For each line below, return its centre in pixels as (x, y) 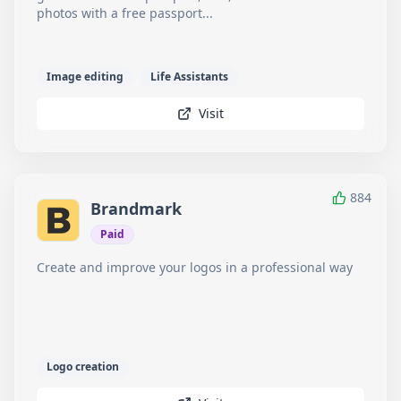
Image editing (85, 77)
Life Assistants (189, 77)
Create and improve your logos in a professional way (195, 267)
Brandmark (136, 209)
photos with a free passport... (125, 13)
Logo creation (83, 367)
